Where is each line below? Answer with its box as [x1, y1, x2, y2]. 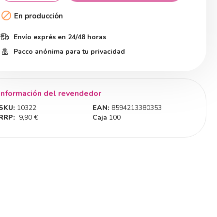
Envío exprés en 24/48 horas [12, 32, 106, 42]
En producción [12, 11, 63, 21]
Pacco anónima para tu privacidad [12, 47, 125, 56]
